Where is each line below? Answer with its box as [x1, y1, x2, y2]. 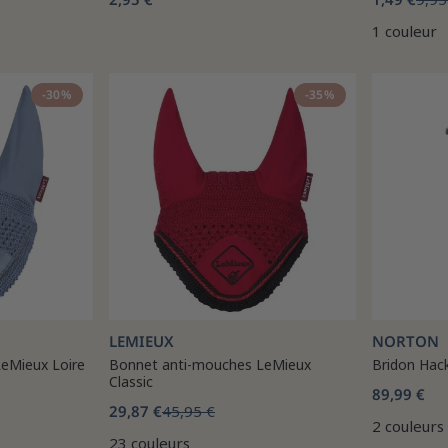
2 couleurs [372, 416, 444, 436]
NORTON [372, 331, 439, 351]
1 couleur [372, 21, 437, 41]
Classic [109, 372, 153, 391]
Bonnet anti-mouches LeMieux [109, 355, 311, 374]
